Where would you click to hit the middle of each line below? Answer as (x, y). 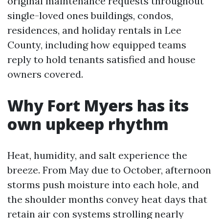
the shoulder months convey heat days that (107, 199)
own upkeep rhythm (88, 124)
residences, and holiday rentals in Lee (94, 30)
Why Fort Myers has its (98, 105)
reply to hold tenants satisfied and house (101, 59)
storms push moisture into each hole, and (103, 185)
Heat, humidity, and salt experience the (97, 155)
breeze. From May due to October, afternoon (109, 170)
